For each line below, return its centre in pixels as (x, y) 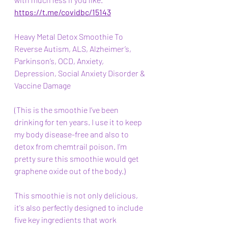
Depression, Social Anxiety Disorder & (80, 73)
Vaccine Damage (43, 85)
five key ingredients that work (66, 220)
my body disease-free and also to (72, 134)
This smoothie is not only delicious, (77, 195)
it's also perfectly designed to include (79, 207)
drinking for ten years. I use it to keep (79, 122)
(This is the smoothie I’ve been (67, 110)
